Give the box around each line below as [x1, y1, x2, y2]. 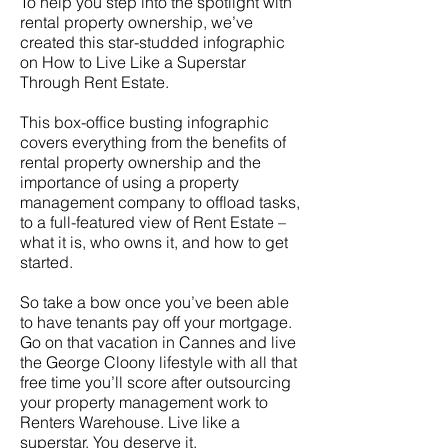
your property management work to [20, 392, 268, 412]
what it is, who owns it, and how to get [20, 232, 288, 252]
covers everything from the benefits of [20, 132, 286, 152]
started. [20, 252, 73, 272]
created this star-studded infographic [20, 32, 285, 52]
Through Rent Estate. [20, 72, 173, 92]
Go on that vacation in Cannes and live [20, 332, 296, 352]
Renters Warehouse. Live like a [20, 412, 240, 432]
